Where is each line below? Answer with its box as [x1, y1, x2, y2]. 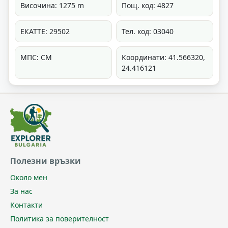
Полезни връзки [10, 155, 81, 167]
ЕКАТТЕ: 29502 [20, 26, 70, 37]
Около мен [10, 173, 47, 183]
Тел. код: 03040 [122, 26, 174, 37]
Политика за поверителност [10, 214, 109, 224]
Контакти [10, 200, 43, 210]
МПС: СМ [20, 52, 52, 63]
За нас [10, 186, 33, 196]
